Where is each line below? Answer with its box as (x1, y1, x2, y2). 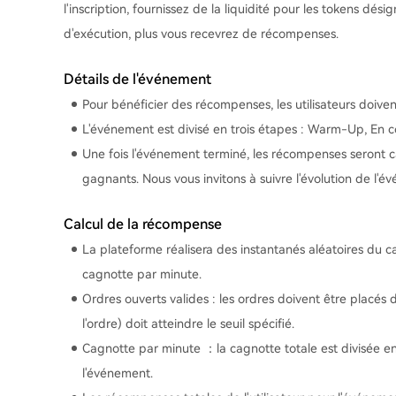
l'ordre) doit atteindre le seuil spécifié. (82, 316, 294, 331)
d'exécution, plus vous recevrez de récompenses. (64, 27, 339, 41)
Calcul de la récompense (64, 216, 222, 232)
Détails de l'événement (64, 71, 211, 88)
